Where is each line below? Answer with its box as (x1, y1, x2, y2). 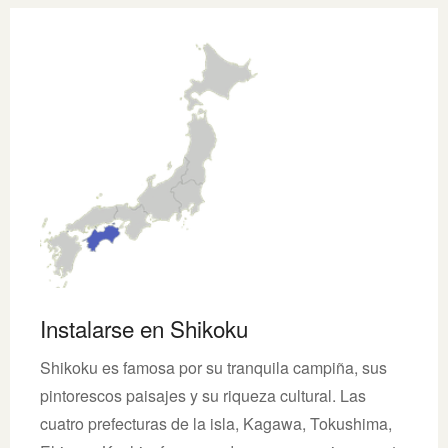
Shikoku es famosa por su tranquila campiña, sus (40, 355, 387, 379)
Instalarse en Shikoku (40, 311, 248, 344)
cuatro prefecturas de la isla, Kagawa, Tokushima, (40, 411, 392, 435)
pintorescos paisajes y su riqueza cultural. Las (40, 383, 366, 407)
